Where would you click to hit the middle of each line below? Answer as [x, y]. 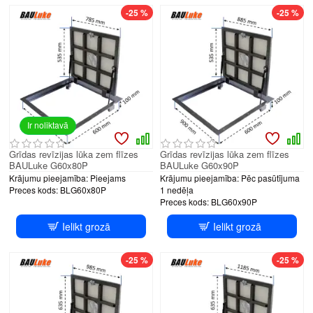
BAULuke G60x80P [49, 165]
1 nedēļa [176, 189]
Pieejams [108, 177]
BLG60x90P [234, 201]
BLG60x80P [83, 189]
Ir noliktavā [48, 124]
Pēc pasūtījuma [270, 177]
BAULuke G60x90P [199, 165]
